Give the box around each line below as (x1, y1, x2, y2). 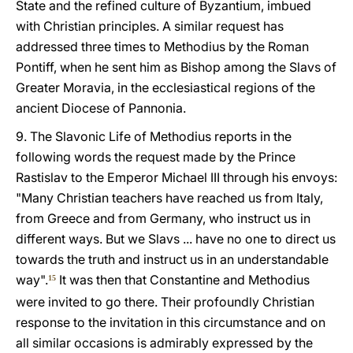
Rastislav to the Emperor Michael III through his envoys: (16, 169, 337, 185)
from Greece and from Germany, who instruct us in (16, 210, 310, 226)
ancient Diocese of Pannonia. (16, 100, 186, 116)
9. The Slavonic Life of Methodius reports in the (16, 128, 292, 144)
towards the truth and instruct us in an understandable (16, 251, 329, 267)
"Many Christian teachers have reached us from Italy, (16, 190, 323, 206)
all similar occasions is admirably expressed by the (16, 335, 313, 351)
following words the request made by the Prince (16, 149, 295, 165)
